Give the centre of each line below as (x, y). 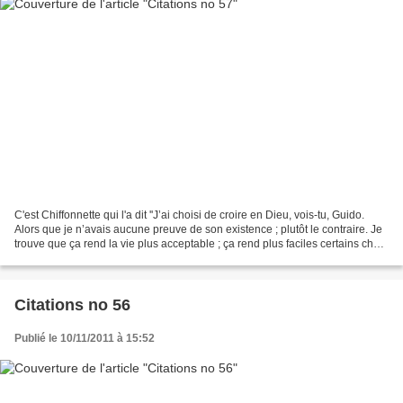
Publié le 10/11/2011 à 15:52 (85, 338)
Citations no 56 (72, 304)
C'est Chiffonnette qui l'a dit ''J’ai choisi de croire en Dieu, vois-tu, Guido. (189, 215)
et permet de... (49, 258)
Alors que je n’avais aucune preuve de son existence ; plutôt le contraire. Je (198, 229)
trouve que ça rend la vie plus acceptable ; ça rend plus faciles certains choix (201, 243)
